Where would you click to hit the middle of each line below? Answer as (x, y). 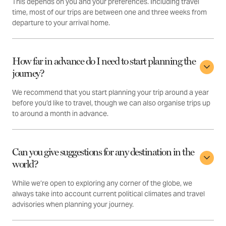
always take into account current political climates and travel (108, 194)
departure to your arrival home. (61, 23)
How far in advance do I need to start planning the (104, 61)
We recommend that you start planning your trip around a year (110, 93)
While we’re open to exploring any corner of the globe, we (102, 183)
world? (25, 164)
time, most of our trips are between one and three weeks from (109, 12)
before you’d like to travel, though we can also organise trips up (111, 103)
